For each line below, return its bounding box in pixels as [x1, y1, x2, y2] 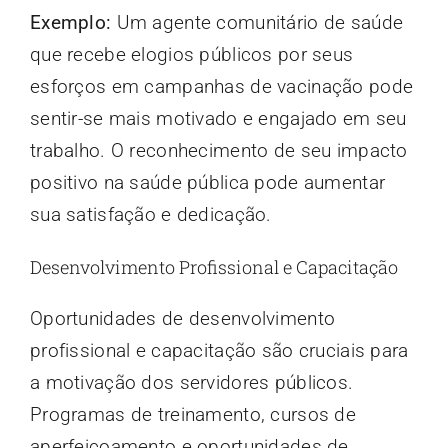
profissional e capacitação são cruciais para [29, 339, 409, 363]
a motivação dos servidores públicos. [29, 371, 354, 395]
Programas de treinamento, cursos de [29, 403, 356, 427]
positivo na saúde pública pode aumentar [29, 171, 386, 195]
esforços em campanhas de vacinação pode [29, 75, 414, 99]
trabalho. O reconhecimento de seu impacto [29, 139, 408, 163]
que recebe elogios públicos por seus [29, 43, 354, 67]
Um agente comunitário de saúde [111, 11, 404, 35]
